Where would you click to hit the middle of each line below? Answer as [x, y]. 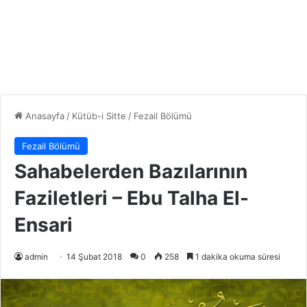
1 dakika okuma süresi [237, 257]
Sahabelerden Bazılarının [131, 172]
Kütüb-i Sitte [99, 116]
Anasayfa [44, 116]
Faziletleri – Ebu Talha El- [132, 198]
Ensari [44, 225]
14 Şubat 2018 [94, 257]
